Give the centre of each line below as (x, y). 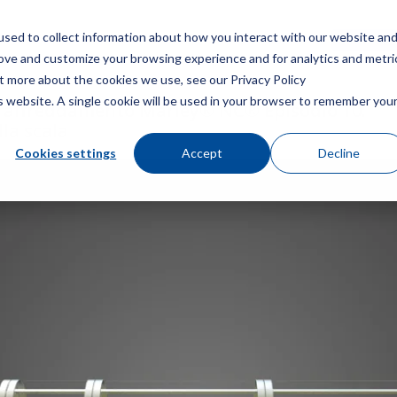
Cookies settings (66, 152)
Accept (202, 152)
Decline (339, 152)
